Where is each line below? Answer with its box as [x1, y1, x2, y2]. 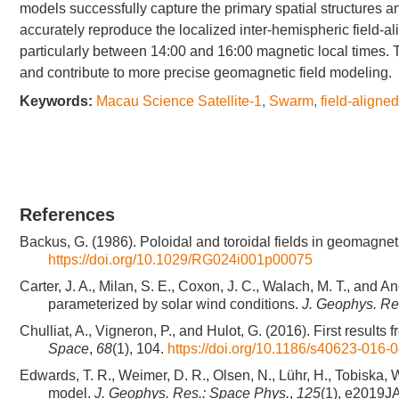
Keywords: [20, 94, 93, 109]
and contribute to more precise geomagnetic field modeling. [20, 65, 392, 80]
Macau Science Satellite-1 [96, 94, 262, 109]
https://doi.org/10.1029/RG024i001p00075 [48, 252, 313, 267]
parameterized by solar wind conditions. [48, 297, 302, 312]
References [20, 205, 115, 224]
